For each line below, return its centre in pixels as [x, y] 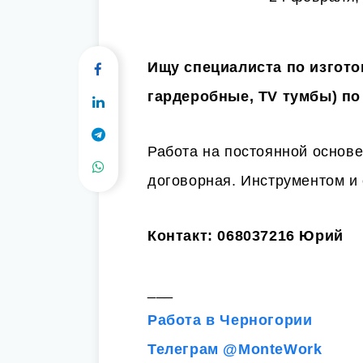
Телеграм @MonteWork [235, 349]
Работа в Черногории [230, 320]
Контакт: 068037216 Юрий [246, 236]
